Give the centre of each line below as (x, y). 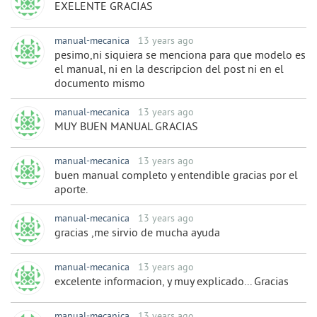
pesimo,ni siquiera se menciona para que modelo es (180, 56)
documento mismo (100, 85)
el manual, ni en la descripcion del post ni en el (169, 70)
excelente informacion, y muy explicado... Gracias (172, 283)
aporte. (71, 191)
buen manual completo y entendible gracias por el (176, 177)
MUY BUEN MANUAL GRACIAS (126, 128)
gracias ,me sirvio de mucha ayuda (137, 234)
